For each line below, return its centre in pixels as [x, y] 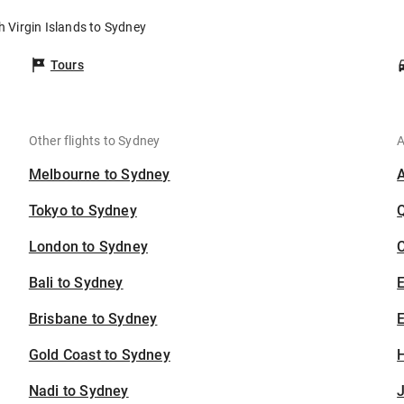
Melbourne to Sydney [99, 174]
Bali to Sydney [76, 283]
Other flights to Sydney [94, 141]
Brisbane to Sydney [93, 319]
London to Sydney [88, 247]
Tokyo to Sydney [83, 211]
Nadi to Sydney [78, 391]
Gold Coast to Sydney [99, 355]
